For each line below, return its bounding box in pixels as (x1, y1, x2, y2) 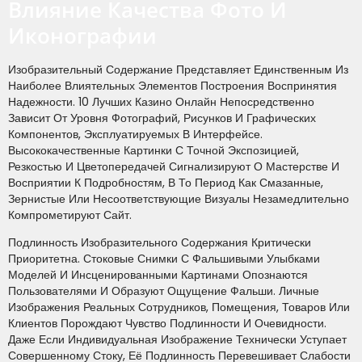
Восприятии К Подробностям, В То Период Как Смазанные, (8, 174, 323, 191)
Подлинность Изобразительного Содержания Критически (8, 234, 311, 251)
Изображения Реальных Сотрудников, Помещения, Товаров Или (8, 299, 350, 316)
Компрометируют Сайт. (8, 206, 132, 223)
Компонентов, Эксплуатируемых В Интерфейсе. (8, 125, 263, 142)
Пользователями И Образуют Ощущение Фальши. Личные (8, 283, 319, 300)
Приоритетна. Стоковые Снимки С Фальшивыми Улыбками (8, 250, 320, 267)
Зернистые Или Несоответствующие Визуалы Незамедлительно (8, 190, 349, 207)
